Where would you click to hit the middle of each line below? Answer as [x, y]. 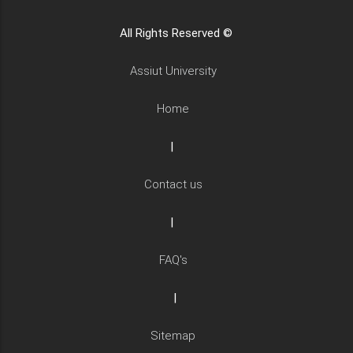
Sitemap [176, 336]
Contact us [176, 185]
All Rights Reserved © [176, 33]
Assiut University [176, 71]
